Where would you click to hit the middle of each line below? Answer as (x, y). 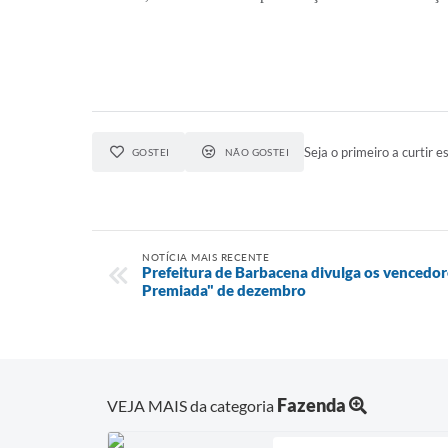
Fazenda (311, 404)
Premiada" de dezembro (224, 290)
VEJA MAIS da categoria (192, 405)
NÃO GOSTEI (257, 152)
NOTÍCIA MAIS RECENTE (205, 257)
